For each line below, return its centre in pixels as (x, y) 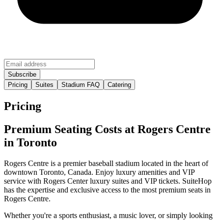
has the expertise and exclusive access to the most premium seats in (107, 190)
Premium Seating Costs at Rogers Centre (107, 129)
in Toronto (30, 143)
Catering (119, 85)
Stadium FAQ (81, 85)
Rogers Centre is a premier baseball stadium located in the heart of (106, 164)
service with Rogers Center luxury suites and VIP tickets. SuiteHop (108, 181)
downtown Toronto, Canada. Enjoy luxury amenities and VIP (99, 172)
